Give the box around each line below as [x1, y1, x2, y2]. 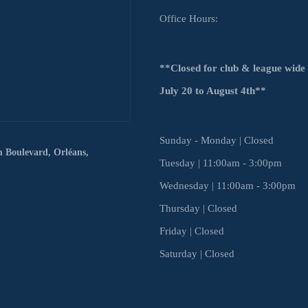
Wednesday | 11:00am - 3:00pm [159, 179, 296, 191]
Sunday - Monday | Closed [159, 134, 274, 146]
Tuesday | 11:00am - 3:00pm [159, 157, 282, 168]
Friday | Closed [159, 225, 224, 236]
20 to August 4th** [181, 85, 266, 96]
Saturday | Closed [159, 247, 234, 259]
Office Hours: [159, 12, 218, 24]
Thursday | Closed [159, 202, 237, 214]
